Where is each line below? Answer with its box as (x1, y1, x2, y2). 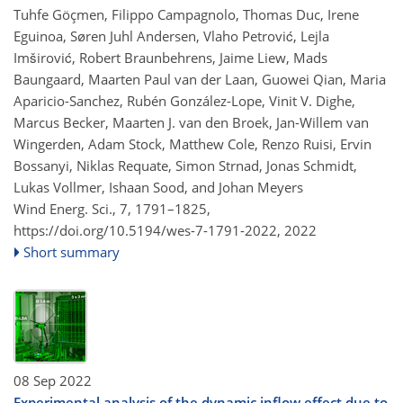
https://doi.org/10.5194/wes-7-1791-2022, (13, 220, 281, 239)
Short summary (23, 242, 121, 261)
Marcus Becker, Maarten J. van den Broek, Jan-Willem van (13, 112, 369, 131)
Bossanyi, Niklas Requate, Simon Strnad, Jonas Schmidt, (13, 156, 357, 175)
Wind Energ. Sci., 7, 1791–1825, (13, 199, 210, 218)
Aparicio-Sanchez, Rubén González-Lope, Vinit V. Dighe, (13, 91, 355, 110)
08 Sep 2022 (13, 372, 92, 390)
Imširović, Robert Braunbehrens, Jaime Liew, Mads (13, 48, 327, 67)
